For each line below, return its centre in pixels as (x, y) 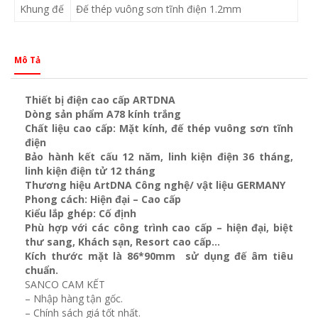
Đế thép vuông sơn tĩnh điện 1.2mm (159, 9)
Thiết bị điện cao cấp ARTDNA (100, 100)
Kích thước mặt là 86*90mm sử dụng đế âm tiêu (159, 256)
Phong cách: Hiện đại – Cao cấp (103, 199)
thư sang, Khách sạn (77, 242)
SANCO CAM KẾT (65, 285)
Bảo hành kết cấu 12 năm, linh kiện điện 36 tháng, (159, 157)
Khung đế (42, 9)
